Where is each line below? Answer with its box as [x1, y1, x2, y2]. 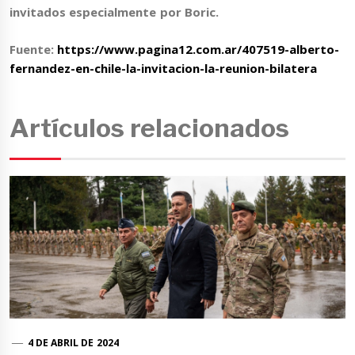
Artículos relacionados [10, 113, 290, 144]
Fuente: [10, 40, 58, 57]
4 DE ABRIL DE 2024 [27, 336, 119, 350]
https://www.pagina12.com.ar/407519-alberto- [57, 40, 340, 57]
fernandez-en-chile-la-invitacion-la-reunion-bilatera [10, 59, 317, 76]
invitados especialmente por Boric [10, 4, 216, 21]
